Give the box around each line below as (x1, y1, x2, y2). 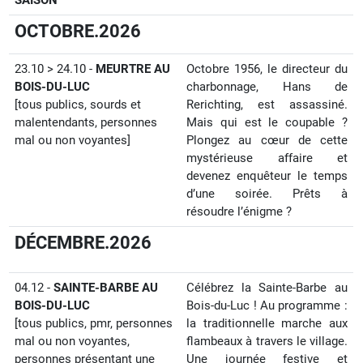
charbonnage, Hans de (186, 79, 348, 94)
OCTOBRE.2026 (15, 21, 142, 41)
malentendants (15, 115, 96, 130)
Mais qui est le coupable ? (186, 115, 348, 130)
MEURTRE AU (96, 62, 171, 76)
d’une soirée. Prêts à (186, 186, 348, 201)
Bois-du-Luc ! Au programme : (186, 298, 348, 313)
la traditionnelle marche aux (186, 316, 348, 331)
